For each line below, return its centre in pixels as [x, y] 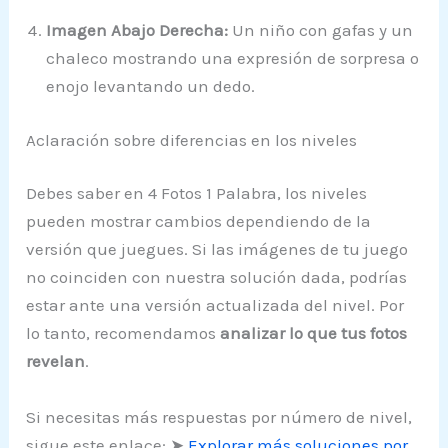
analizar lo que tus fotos [314, 333]
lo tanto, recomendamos [123, 333]
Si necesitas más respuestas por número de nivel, [219, 416]
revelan [56, 361]
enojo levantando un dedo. [151, 86]
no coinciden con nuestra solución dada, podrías [217, 277]
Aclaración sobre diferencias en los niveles [192, 139]
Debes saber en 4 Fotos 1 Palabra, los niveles [197, 193]
